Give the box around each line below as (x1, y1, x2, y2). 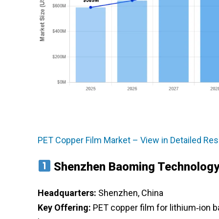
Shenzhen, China (96, 187, 163, 198)
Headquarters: (38, 187, 96, 198)
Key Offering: (38, 202, 91, 213)
